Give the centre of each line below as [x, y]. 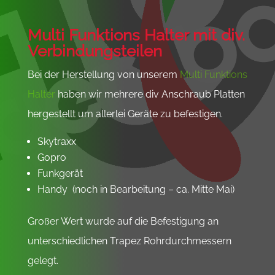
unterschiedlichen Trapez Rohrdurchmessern [129, 241]
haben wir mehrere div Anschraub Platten [150, 94]
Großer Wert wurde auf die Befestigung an [123, 221]
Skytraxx [56, 141]
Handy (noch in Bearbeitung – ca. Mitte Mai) [136, 189]
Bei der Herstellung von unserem [103, 74]
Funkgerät [60, 173]
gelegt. [43, 260]
